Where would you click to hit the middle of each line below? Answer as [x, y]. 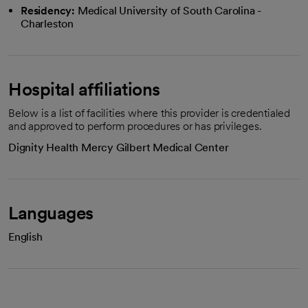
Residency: [48, 11]
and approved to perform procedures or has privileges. [135, 126]
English [25, 237]
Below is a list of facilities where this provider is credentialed [149, 113]
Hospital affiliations [84, 89]
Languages [51, 213]
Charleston [47, 24]
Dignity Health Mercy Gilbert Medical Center [119, 147]
